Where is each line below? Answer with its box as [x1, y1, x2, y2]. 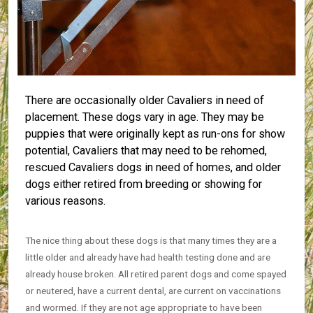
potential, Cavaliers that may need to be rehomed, [25, 144, 267, 157]
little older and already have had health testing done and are [25, 252, 270, 263]
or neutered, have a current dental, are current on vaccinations [25, 285, 281, 296]
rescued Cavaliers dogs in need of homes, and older [25, 161, 281, 174]
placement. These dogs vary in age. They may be [25, 110, 264, 124]
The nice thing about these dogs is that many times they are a [25, 235, 277, 246]
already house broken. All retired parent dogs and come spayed [25, 268, 286, 279]
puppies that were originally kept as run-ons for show [25, 127, 285, 140]
